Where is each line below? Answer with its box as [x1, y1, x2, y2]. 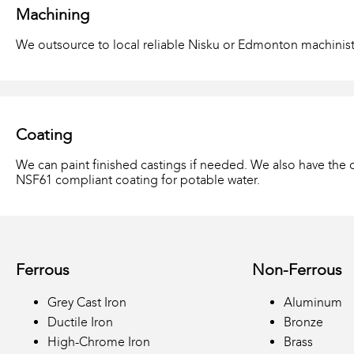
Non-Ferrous [251, 260, 342, 280]
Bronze [283, 314, 323, 330]
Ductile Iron [47, 314, 113, 330]
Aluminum [283, 294, 342, 310]
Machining [16, 5, 89, 24]
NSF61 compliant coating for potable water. [16, 171, 260, 187]
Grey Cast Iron [47, 294, 126, 310]
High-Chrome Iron [47, 333, 150, 349]
